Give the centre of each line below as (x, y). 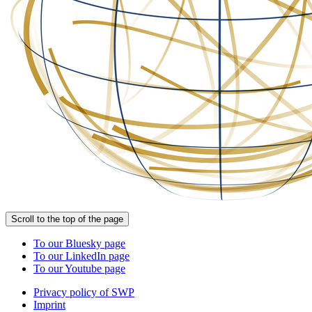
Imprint (49, 304)
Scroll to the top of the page (67, 219)
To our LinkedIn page (81, 256)
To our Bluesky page (79, 243)
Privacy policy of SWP (84, 292)
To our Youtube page (79, 268)
